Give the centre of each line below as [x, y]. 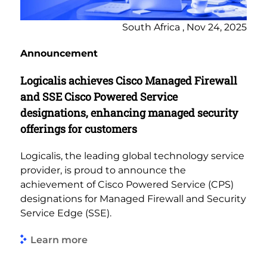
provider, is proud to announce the [103, 170]
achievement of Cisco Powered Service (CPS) [127, 185]
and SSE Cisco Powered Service [99, 97]
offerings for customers [79, 129]
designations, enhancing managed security [129, 113]
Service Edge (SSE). [66, 213]
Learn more [59, 240]
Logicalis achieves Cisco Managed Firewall [129, 81]
